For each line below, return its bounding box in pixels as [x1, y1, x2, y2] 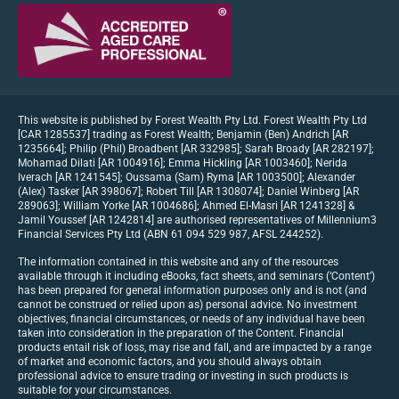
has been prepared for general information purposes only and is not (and [18, 283, 367, 297]
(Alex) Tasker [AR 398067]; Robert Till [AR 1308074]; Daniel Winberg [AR [18, 185, 359, 199]
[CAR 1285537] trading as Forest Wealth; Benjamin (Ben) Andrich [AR [18, 128, 348, 142]
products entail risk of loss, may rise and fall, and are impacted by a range [18, 340, 371, 354]
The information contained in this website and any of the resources [18, 255, 338, 268]
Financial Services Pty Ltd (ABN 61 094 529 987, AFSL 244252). [18, 228, 323, 241]
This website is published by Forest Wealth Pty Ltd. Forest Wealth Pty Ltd [18, 114, 367, 127]
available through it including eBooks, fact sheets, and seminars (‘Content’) [18, 269, 375, 282]
